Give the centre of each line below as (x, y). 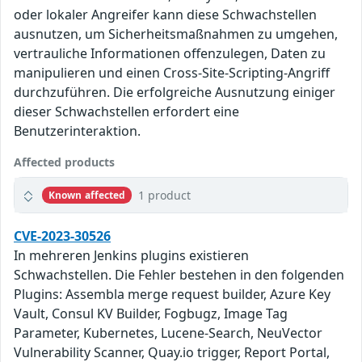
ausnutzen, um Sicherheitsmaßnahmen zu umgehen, (176, 34)
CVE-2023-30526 (62, 236)
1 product (165, 196)
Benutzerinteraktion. (77, 131)
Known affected (87, 195)
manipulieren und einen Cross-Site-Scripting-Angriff (172, 73)
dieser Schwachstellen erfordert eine (126, 112)
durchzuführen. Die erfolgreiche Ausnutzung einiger (175, 93)
